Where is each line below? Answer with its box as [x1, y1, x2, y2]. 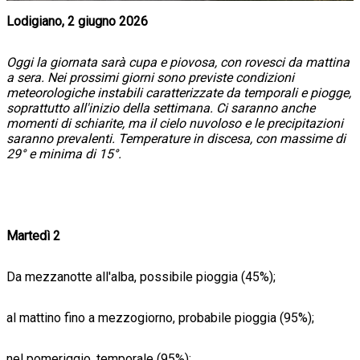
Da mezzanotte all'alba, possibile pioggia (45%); [6, 269, 276, 285]
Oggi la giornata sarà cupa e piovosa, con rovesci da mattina [6, 55, 350, 71]
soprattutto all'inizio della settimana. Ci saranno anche [6, 100, 315, 117]
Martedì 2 [6, 228, 60, 244]
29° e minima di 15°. [6, 146, 121, 162]
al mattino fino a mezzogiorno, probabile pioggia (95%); [6, 310, 314, 326]
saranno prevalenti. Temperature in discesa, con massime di [6, 131, 346, 147]
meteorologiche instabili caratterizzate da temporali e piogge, [6, 85, 351, 101]
